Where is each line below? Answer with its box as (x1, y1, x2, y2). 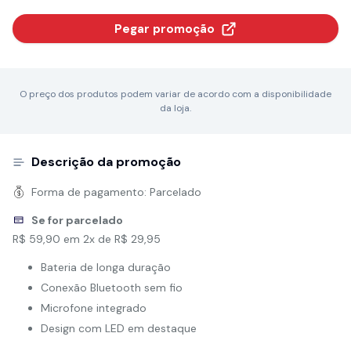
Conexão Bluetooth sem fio (41, 280, 183, 295)
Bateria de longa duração (41, 260, 171, 274)
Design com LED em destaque (41, 321, 197, 335)
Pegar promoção (114, 20, 215, 37)
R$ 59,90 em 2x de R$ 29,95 (13, 232, 161, 246)
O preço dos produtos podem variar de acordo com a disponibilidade (20, 88, 331, 100)
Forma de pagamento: (31, 185, 150, 199)
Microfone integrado (41, 301, 147, 315)
